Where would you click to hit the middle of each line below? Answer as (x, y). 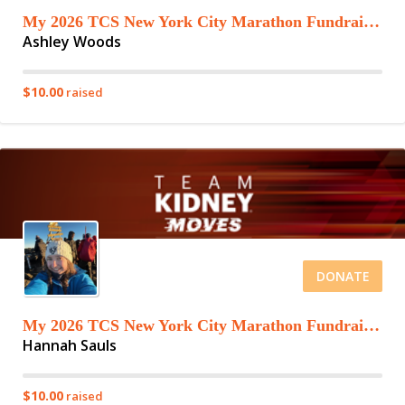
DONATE (343, 276)
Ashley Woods (72, 42)
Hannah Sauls (70, 345)
